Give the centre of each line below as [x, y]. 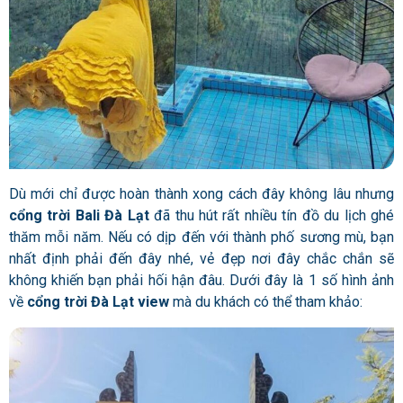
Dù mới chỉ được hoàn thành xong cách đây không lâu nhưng [201, 193]
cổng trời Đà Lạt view [98, 301]
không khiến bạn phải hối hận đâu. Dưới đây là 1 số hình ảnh [201, 280]
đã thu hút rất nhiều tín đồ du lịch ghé [272, 215]
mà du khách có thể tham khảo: [266, 301]
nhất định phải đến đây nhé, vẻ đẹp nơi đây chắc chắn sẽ [201, 258]
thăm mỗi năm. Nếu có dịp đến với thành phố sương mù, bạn [201, 237]
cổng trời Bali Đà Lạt [79, 215]
